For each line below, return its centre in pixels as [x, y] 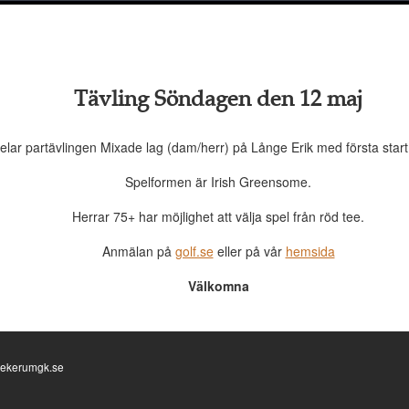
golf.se [194, 252]
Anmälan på [138, 252]
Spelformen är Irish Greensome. [218, 182]
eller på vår [249, 252]
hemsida [310, 252]
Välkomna [218, 286]
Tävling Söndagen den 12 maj [218, 100]
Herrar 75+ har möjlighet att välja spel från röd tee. [218, 217]
